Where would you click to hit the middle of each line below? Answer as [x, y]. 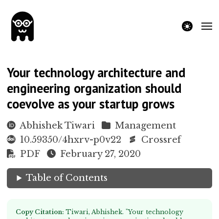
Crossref [161, 140]
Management [145, 125]
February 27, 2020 [99, 154]
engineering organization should [94, 88]
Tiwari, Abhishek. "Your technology [125, 212]
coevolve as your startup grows [91, 104]
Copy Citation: [41, 212]
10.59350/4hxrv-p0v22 [70, 140]
